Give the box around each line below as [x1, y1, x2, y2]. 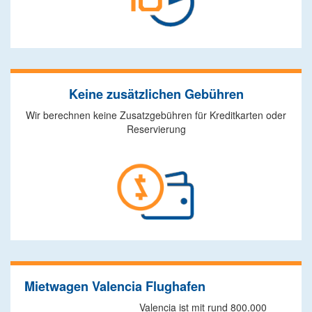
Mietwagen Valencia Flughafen [24, 277, 205, 295]
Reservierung [126, 122, 186, 136]
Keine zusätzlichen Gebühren [68, 85, 244, 103]
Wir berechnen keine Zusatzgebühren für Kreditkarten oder [26, 108, 286, 122]
